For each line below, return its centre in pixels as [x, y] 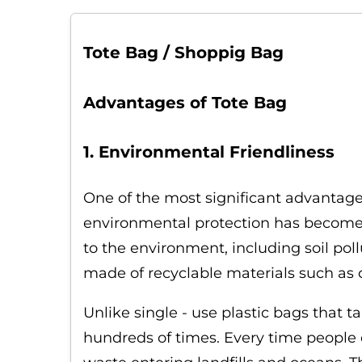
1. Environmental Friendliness [209, 152]
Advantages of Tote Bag [185, 103]
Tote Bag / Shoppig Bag [183, 53]
